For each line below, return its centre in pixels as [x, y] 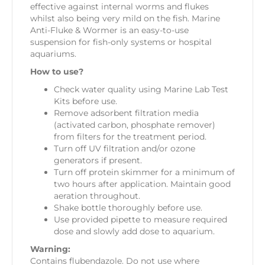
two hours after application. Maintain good [142, 184]
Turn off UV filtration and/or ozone [125, 148]
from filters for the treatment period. [130, 136]
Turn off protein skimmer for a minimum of [144, 172]
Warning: [50, 249]
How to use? [57, 71]
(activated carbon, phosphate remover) [135, 125]
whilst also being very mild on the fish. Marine [125, 18]
